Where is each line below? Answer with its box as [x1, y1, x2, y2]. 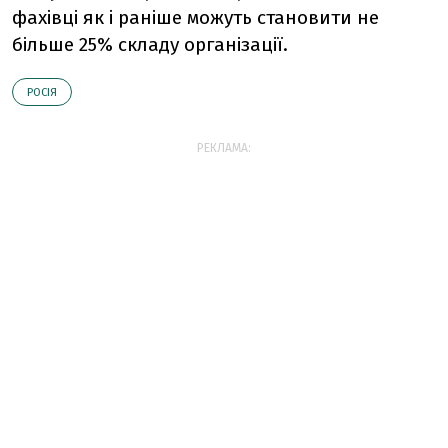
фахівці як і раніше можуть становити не [12, 6, 379, 29]
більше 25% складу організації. [12, 33, 288, 56]
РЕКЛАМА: [197, 141, 251, 155]
